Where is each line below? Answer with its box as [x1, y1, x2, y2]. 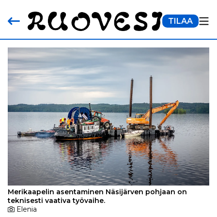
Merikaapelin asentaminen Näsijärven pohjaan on [8, 187, 187, 196]
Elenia [16, 204, 37, 214]
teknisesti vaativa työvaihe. [8, 196, 105, 205]
